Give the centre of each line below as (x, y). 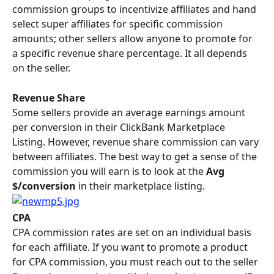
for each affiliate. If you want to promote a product (131, 247)
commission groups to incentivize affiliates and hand (135, 9)
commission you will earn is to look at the (109, 172)
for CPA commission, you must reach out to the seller (136, 262)
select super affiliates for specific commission (119, 24)
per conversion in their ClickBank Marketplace (120, 128)
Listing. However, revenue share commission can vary (137, 142)
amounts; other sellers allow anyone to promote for (134, 39)
